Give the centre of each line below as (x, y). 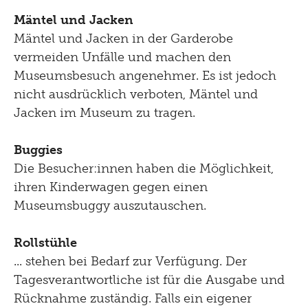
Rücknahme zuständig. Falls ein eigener (133, 299)
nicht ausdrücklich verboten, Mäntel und (136, 95)
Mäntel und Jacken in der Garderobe (123, 39)
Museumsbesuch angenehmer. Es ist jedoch (145, 76)
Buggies (38, 150)
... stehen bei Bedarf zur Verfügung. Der (130, 262)
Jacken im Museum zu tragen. (106, 113)
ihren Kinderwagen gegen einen (111, 187)
